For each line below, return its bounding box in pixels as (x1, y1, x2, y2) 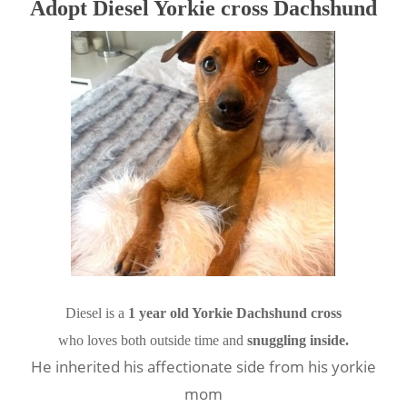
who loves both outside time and (57, 333, 247, 348)
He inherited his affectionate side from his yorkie (30, 356, 376, 377)
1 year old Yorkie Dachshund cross (127, 305, 342, 321)
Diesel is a (65, 305, 128, 321)
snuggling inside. (246, 333, 349, 348)
